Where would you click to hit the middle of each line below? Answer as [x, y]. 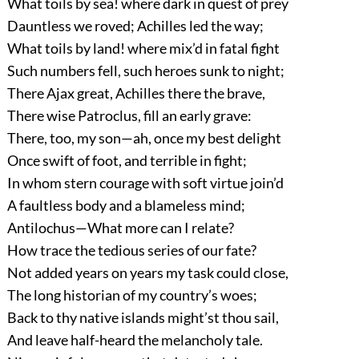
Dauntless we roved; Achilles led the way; [135, 26]
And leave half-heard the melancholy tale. [135, 340]
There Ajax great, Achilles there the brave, [136, 93]
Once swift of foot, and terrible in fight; [127, 161]
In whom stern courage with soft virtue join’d [145, 183]
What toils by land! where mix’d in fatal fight [143, 48]
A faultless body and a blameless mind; [126, 206]
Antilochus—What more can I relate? [120, 228]
